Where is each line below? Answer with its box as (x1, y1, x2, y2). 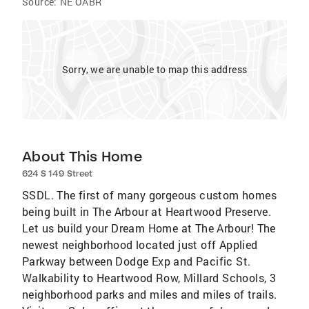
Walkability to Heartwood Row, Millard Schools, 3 (22, 270, 277, 285)
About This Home (22, 148, 142, 165)
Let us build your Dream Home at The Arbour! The (22, 221, 276, 235)
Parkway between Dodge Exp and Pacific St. (22, 254, 251, 268)
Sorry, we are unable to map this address (61, 63, 248, 76)
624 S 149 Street (22, 168, 92, 179)
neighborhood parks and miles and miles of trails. (22, 287, 277, 301)
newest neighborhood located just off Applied (22, 237, 258, 252)
